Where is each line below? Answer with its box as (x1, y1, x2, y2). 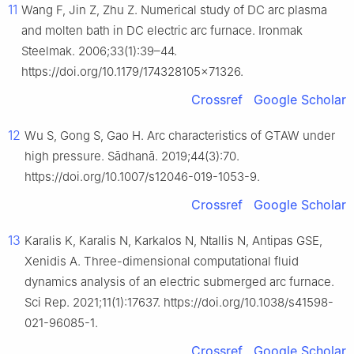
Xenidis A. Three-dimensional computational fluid (24, 254, 299, 269)
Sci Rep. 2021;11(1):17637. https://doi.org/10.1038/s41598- (24, 295, 333, 311)
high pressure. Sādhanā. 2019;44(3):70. (24, 149, 239, 164)
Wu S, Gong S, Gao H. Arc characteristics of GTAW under (24, 128, 335, 144)
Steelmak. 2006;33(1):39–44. (21, 43, 177, 59)
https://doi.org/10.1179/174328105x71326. (21, 64, 243, 80)
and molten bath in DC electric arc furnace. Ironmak (21, 23, 303, 39)
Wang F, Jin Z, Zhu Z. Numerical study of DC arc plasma (21, 2, 327, 18)
